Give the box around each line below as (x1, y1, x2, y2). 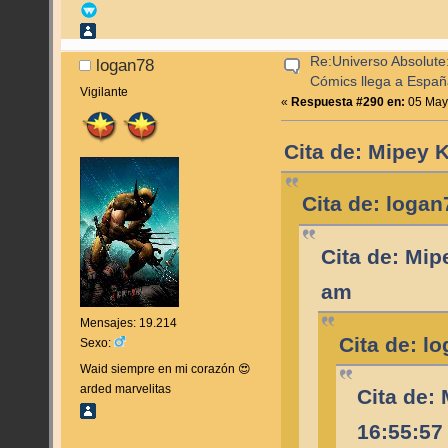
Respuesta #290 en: (291, 94, 406, 109)
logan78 (96, 56, 155, 75)
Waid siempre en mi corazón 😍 (79, 362, 251, 377)
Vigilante (79, 84, 128, 99)
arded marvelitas (79, 382, 171, 397)
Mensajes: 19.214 (79, 316, 177, 331)
